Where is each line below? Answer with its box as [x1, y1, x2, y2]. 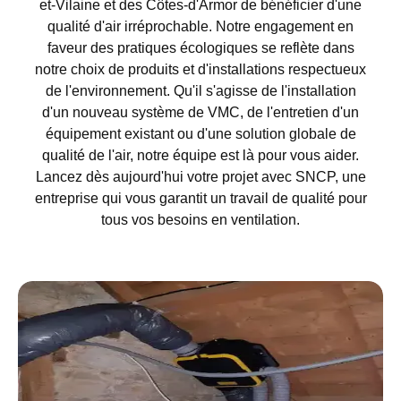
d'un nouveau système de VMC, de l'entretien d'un [42, 104, 359, 120]
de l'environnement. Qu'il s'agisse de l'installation [45, 82, 356, 98]
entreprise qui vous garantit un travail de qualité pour [34, 190, 367, 206]
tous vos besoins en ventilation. [101, 211, 300, 227]
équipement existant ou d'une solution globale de [45, 125, 356, 141]
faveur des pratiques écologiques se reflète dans [47, 39, 354, 55]
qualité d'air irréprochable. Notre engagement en [47, 18, 354, 34]
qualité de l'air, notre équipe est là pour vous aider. [42, 147, 359, 163]
